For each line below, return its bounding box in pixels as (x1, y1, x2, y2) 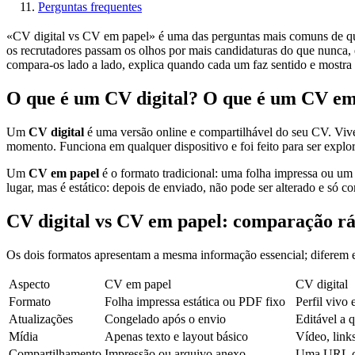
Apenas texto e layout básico (105, 330, 248, 344)
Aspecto (9, 277, 50, 292)
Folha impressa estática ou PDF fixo (105, 295, 285, 309)
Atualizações (9, 312, 73, 326)
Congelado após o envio (105, 312, 226, 326)
